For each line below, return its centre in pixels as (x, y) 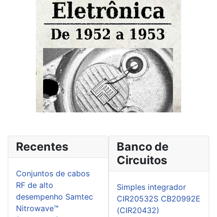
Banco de (143, 147)
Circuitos (142, 160)
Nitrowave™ (37, 209)
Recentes (42, 147)
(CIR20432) (138, 210)
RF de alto (35, 185)
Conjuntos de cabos (53, 174)
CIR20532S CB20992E (159, 199)
